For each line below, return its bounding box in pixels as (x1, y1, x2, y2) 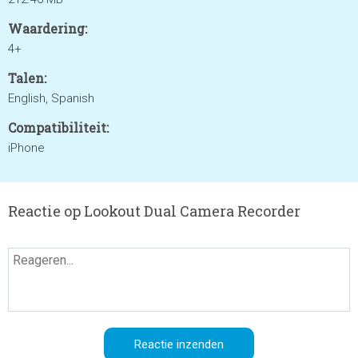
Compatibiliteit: (8, 119, 109, 136)
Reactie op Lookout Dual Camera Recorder (8, 201, 300, 221)
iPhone (8, 141, 45, 155)
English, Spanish (8, 91, 94, 105)
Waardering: (8, 20, 87, 37)
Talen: (8, 70, 46, 86)
